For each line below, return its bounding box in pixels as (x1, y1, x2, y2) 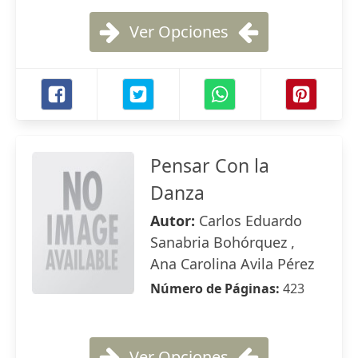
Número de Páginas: (150, 280, 283, 297)
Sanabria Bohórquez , (150, 233, 295, 252)
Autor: (150, 211, 199, 230)
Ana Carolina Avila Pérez (150, 254, 314, 273)
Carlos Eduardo (199, 211, 302, 230)
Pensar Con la (150, 153, 269, 178)
